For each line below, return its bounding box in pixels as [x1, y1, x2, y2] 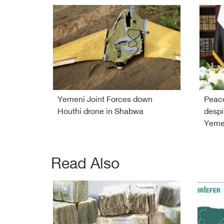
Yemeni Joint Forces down [57, 95, 152, 105]
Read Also [51, 155, 119, 174]
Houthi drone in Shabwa [57, 107, 143, 117]
